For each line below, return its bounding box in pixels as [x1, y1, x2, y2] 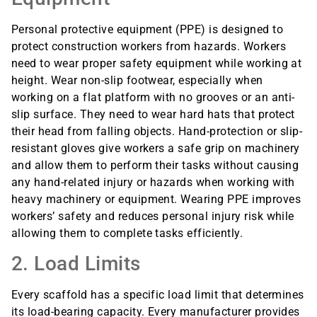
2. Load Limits [11, 251, 141, 275]
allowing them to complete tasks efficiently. [11, 226, 243, 240]
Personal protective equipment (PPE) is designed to [11, 22, 284, 36]
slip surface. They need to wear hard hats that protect [11, 107, 295, 121]
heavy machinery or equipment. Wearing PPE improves [11, 192, 301, 206]
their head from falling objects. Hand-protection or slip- [11, 124, 303, 138]
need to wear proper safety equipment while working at [11, 56, 302, 70]
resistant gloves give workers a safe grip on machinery [11, 141, 300, 155]
